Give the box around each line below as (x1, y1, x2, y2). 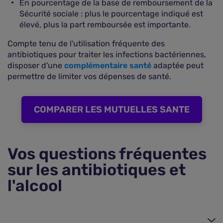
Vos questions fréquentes (7, 144, 207, 163)
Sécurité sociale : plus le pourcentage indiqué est (19, 9, 203, 18)
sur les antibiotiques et (7, 160, 186, 179)
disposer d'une (7, 61, 64, 70)
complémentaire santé (64, 61, 151, 70)
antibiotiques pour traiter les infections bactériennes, (7, 50, 206, 59)
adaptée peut (151, 61, 204, 70)
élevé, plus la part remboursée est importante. (19, 20, 191, 29)
